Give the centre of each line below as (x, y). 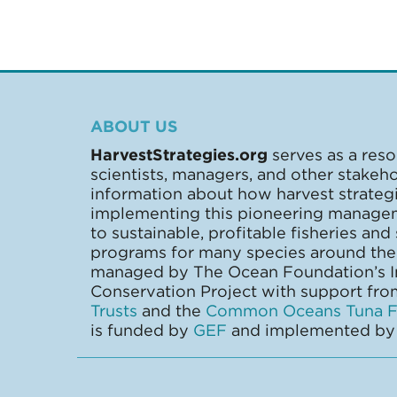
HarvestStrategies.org (179, 154)
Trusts (114, 311)
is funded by (142, 330)
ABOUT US (134, 126)
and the (171, 311)
